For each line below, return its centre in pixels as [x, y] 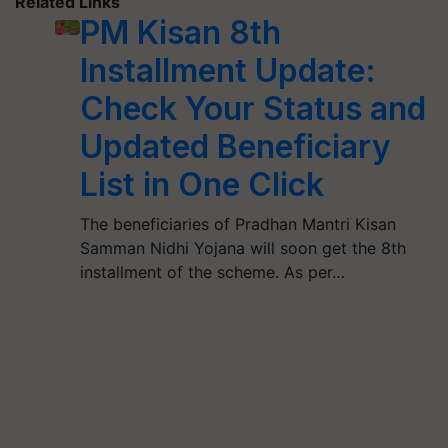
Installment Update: [227, 70]
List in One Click [201, 184]
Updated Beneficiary [235, 146]
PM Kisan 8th [180, 32]
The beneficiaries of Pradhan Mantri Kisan [237, 223]
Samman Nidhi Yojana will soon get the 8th [242, 247]
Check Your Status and [252, 108]
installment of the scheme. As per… [212, 271]
